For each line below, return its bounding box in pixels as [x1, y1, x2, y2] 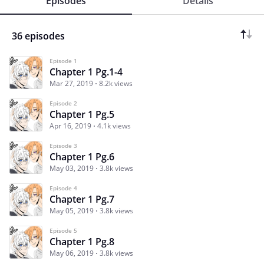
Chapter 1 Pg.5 [49, 108, 114, 121]
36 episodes [12, 29, 65, 43]
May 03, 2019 [49, 163, 94, 174]
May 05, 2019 [49, 206, 94, 216]
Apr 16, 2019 [49, 121, 91, 131]
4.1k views [97, 121, 131, 131]
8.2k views [99, 78, 133, 89]
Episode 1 [49, 57, 77, 65]
